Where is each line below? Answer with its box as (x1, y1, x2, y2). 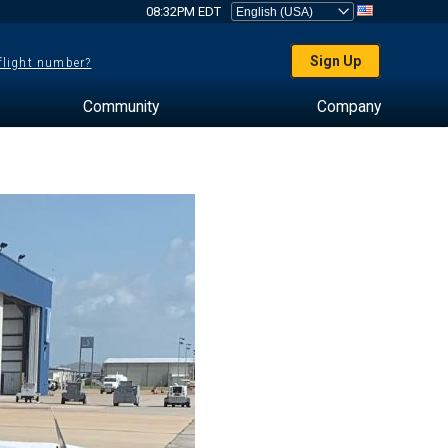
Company (316, 97, 381, 116)
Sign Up (310, 53, 362, 69)
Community (82, 97, 159, 116)
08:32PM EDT (145, 4, 221, 19)
